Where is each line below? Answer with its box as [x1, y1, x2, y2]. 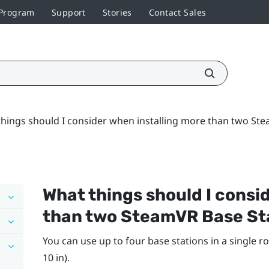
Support [51, 6, 86, 18]
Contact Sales [148, 6, 207, 18]
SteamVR [120, 206, 198, 226]
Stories [102, 6, 132, 18]
